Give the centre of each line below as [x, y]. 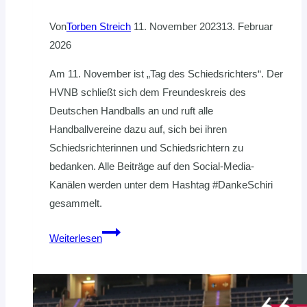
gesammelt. [76, 204]
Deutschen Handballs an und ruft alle [131, 111]
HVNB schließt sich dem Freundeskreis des [148, 93]
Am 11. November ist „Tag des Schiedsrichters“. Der [166, 74]
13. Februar [247, 27]
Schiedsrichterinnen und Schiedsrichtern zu [146, 148]
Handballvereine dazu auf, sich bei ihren [138, 130]
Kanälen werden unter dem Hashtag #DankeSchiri [161, 185]
